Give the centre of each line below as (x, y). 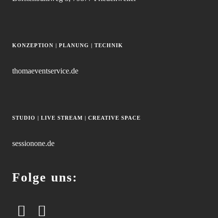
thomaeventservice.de (45, 71)
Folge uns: (45, 177)
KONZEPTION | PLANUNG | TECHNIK (68, 45)
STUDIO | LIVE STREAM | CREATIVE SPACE (76, 118)
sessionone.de (33, 143)
